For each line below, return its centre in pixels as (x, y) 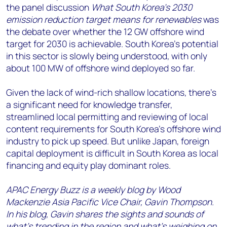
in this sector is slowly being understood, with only (107, 56)
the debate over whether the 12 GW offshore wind (105, 32)
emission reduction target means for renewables (104, 20)
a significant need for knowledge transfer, (89, 105)
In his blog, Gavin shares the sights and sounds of (105, 214)
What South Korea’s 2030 (142, 7)
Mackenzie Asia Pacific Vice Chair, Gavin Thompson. (110, 202)
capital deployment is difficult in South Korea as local (112, 153)
